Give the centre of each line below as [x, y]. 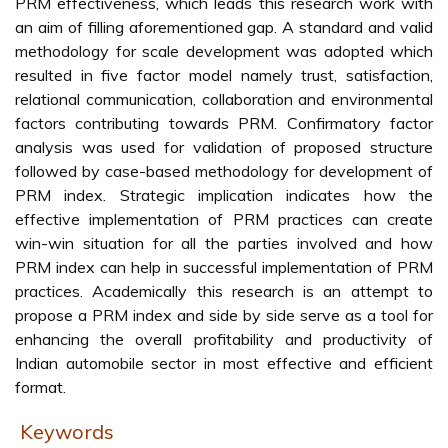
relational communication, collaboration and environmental [224, 99]
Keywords [67, 431]
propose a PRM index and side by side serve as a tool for [224, 315]
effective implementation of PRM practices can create [224, 219]
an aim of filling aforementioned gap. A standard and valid [224, 27]
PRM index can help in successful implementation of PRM [224, 267]
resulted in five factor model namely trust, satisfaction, [224, 75]
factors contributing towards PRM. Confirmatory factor [224, 123]
